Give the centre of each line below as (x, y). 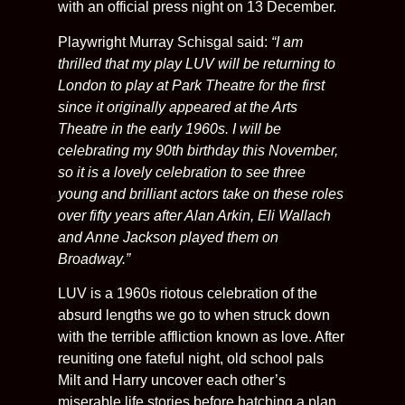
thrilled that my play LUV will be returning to (197, 63)
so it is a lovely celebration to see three (182, 172)
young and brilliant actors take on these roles (201, 193)
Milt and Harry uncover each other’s (172, 381)
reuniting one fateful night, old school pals (191, 359)
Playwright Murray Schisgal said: (165, 42)
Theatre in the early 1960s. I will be (170, 128)
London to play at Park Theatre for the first (191, 85)
